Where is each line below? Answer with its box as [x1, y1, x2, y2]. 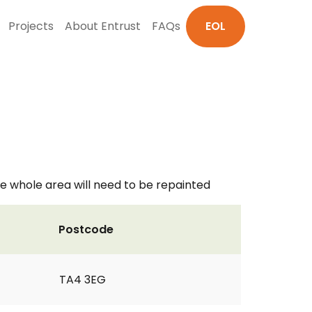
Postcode [58, 221, 114, 237]
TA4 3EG [59, 272, 106, 288]
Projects [8, 18, 54, 34]
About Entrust [65, 18, 141, 34]
